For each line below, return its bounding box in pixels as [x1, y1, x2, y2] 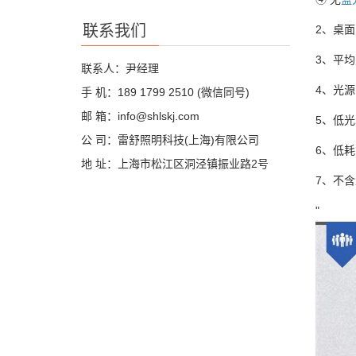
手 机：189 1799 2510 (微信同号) [81, 86, 250, 99]
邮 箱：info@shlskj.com [81, 110, 199, 123]
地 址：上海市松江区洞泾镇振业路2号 [81, 157, 269, 171]
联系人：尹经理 [81, 62, 159, 75]
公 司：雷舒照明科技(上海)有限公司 [81, 133, 259, 147]
